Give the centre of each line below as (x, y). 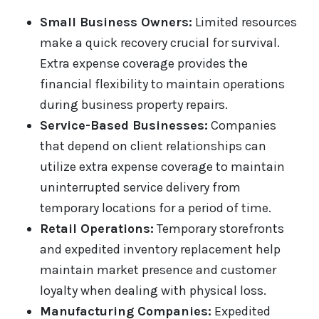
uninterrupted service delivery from (140, 188)
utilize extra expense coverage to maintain (162, 167)
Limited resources (245, 22)
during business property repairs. (134, 105)
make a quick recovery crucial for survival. (160, 43)
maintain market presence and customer (158, 270)
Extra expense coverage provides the (144, 64)
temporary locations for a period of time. (156, 208)
